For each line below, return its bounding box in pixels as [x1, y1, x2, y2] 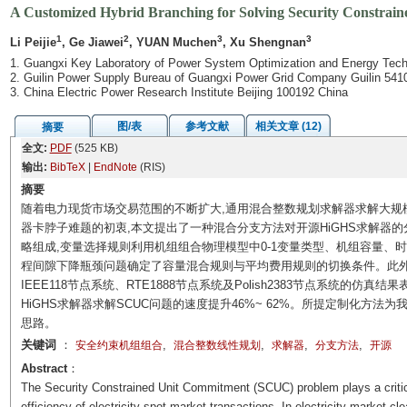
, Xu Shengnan [222, 35, 306, 49]
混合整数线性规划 [173, 339, 261, 352]
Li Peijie [9, 35, 56, 49]
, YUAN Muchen [128, 35, 217, 49]
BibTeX [49, 161, 85, 174]
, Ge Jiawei [61, 35, 124, 49]
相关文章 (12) [254, 120, 322, 133]
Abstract [20, 362, 67, 375]
